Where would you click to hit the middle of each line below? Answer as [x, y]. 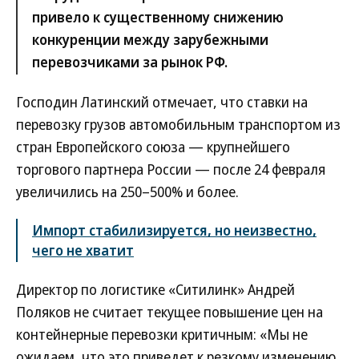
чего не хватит [83, 250]
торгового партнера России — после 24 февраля [171, 169]
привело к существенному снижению [158, 17]
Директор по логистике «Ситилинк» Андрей [155, 289]
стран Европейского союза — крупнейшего [153, 147]
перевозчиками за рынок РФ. [130, 62]
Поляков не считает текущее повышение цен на [169, 312]
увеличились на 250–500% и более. [127, 192]
